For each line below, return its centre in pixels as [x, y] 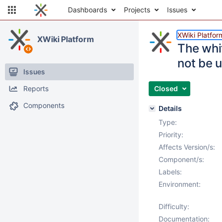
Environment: [180, 184]
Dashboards [87, 10]
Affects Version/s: [187, 147]
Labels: [170, 172]
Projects [137, 10]
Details [170, 108]
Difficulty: [174, 206]
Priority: [171, 135]
